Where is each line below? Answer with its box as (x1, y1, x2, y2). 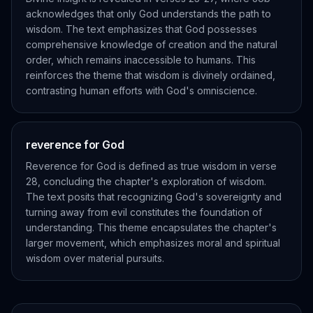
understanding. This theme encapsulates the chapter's (26, 221, 277, 233)
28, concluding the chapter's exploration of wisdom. (26, 175, 266, 187)
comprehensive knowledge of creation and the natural (26, 38, 277, 50)
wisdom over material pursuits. (26, 252, 164, 264)
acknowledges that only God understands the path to (26, 8, 271, 20)
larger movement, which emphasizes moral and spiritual (26, 237, 280, 249)
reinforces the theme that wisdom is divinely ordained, (26, 69, 275, 81)
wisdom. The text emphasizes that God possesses (26, 23, 257, 35)
